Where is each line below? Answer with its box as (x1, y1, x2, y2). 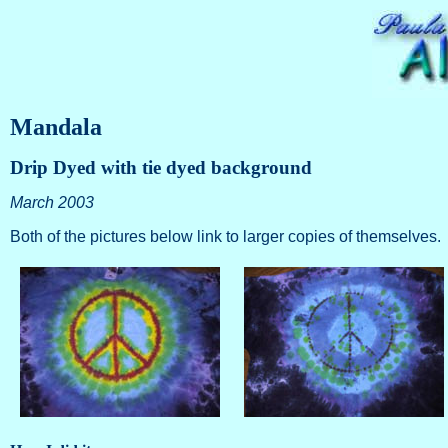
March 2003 (9, 194, 94, 212)
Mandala (9, 113, 102, 140)
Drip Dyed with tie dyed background (9, 156, 312, 178)
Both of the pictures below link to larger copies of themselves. (9, 228, 441, 246)
